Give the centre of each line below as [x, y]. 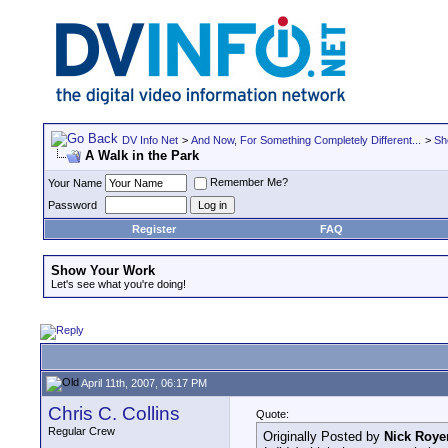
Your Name [75, 183]
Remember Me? [249, 182]
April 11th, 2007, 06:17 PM [143, 382]
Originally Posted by [323, 436]
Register [154, 229]
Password [72, 205]
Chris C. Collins [114, 413]
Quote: [272, 414]
